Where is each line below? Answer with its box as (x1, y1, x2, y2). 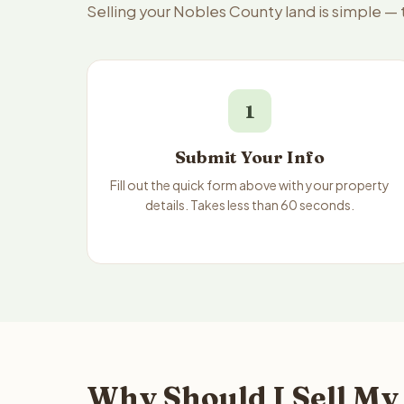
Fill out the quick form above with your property (110, 177, 390, 193)
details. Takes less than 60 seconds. (145, 197, 355, 213)
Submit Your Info (175, 147, 326, 168)
